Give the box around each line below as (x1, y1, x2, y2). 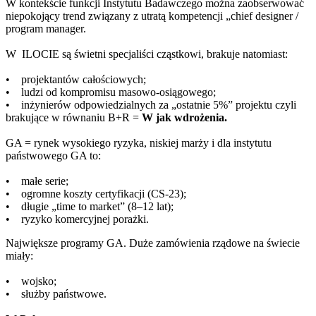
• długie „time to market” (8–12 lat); (6, 200, 174, 213)
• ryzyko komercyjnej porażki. (6, 213, 149, 226)
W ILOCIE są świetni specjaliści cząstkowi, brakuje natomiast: (6, 48, 288, 61)
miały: (6, 250, 33, 262)
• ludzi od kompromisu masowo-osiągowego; (6, 86, 216, 99)
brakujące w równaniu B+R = (6, 111, 142, 124)
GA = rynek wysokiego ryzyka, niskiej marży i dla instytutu (6, 137, 272, 150)
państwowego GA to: (6, 150, 101, 162)
